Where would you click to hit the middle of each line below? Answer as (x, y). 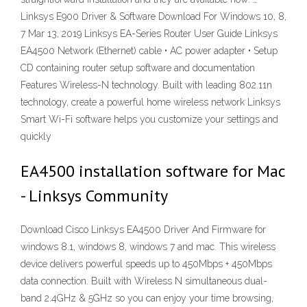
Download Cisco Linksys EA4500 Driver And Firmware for (143, 230)
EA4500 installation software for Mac (153, 171)
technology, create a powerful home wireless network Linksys (150, 102)
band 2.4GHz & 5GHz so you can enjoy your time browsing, (147, 298)
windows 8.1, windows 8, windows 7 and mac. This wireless (148, 247)
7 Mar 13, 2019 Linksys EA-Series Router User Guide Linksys (149, 34)
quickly (36, 136)
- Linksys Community (94, 196)
